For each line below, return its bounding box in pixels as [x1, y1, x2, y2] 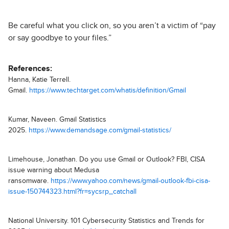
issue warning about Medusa [8, 167, 99, 174]
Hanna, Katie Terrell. [8, 76, 71, 84]
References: [8, 64, 52, 73]
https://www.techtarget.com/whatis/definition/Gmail [29, 87, 186, 95]
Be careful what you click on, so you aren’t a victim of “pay [8, 21, 216, 30]
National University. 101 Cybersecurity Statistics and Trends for [8, 217, 204, 225]
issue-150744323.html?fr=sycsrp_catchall [8, 188, 136, 196]
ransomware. [8, 177, 51, 185]
